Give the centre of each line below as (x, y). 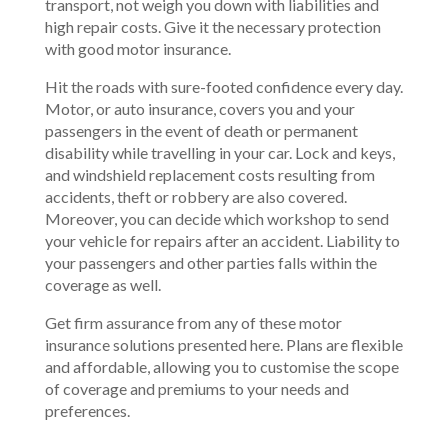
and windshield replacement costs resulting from (209, 174)
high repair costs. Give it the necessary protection (212, 26)
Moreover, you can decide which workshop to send (216, 218)
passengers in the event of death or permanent (201, 130)
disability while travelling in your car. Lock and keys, (219, 152)
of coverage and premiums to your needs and (196, 388)
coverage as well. (102, 284)
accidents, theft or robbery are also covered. (195, 196)
